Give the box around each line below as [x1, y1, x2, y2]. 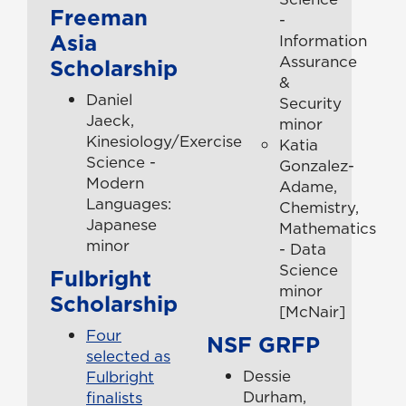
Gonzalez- [279, 154, 355, 177]
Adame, [279, 175, 338, 198]
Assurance [279, 50, 358, 72]
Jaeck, [86, 109, 134, 131]
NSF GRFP [207, 328, 321, 360]
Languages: [86, 192, 171, 215]
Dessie [243, 364, 292, 387]
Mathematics [279, 217, 377, 239]
